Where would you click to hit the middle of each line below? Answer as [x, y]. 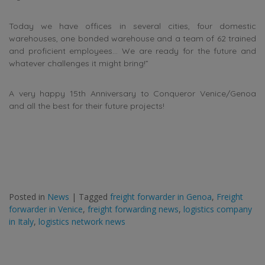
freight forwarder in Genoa [161, 197]
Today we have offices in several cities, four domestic [132, 26]
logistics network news [82, 222]
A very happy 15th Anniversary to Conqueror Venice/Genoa [132, 94]
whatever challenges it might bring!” [79, 64]
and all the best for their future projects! [87, 106]
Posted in [28, 197]
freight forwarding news [133, 209]
